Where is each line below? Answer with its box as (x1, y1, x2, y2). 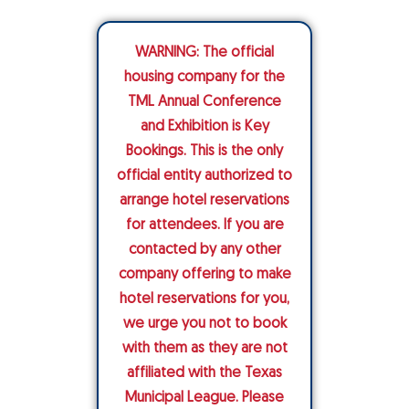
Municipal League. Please (125, 391, 284, 405)
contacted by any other (128, 243, 281, 257)
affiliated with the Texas (127, 366, 282, 381)
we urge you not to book (122, 317, 287, 331)
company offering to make (118, 267, 291, 282)
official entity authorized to (117, 169, 292, 184)
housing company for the (124, 70, 285, 85)
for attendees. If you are (125, 218, 284, 233)
